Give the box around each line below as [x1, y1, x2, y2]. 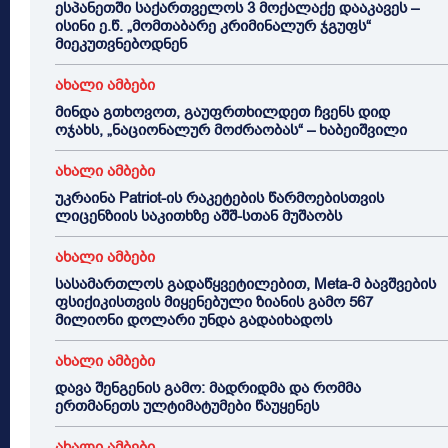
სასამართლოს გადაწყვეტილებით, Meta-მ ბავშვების [55, 273, 436, 294]
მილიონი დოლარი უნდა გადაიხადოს [55, 309, 332, 330]
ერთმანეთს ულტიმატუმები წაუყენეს [55, 395, 319, 416]
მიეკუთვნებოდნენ [55, 33, 187, 54]
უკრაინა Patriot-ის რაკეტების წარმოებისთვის [55, 187, 384, 208]
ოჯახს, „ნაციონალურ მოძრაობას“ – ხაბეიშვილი [55, 119, 407, 140]
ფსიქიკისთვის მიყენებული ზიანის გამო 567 [55, 291, 373, 312]
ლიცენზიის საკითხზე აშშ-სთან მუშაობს [55, 205, 342, 226]
